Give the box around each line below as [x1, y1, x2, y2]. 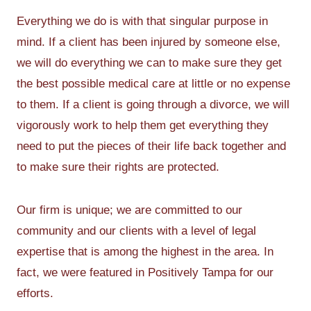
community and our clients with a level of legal [17, 224, 256, 237]
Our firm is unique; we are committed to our [17, 203, 242, 217]
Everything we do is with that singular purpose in [17, 14, 268, 28]
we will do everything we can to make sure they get [17, 56, 282, 69]
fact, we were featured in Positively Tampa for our [17, 265, 274, 279]
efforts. [17, 286, 53, 300]
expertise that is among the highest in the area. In [17, 244, 274, 258]
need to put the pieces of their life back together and [17, 139, 286, 153]
